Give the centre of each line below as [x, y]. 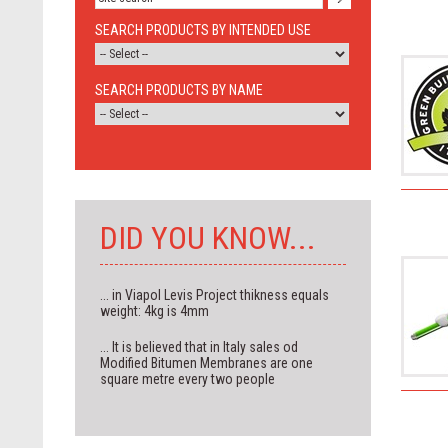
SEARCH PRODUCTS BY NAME [179, 90]
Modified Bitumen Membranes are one [206, 363]
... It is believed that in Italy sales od [199, 347]
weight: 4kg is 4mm [154, 311]
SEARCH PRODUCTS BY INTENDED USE [203, 30]
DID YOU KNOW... [208, 238]
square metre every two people [187, 379]
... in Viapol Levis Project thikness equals [214, 295]
